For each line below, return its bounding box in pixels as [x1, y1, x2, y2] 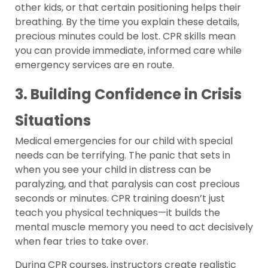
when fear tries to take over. [15, 234, 148, 249]
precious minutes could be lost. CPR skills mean [15, 29, 236, 44]
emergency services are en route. [15, 58, 174, 72]
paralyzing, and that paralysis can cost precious [15, 177, 240, 191]
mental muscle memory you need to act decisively [15, 220, 253, 234]
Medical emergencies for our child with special [15, 134, 233, 148]
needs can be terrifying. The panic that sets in [15, 148, 230, 163]
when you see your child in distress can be [15, 163, 211, 177]
